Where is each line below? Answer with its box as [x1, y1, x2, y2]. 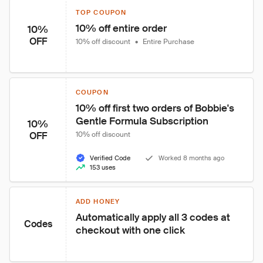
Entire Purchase [143, 37, 194, 46]
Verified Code [90, 154, 130, 162]
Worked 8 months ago [159, 154, 224, 162]
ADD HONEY [76, 197, 120, 205]
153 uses [90, 163, 116, 171]
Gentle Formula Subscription [76, 114, 208, 127]
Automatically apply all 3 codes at [76, 211, 232, 224]
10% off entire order [76, 22, 167, 35]
